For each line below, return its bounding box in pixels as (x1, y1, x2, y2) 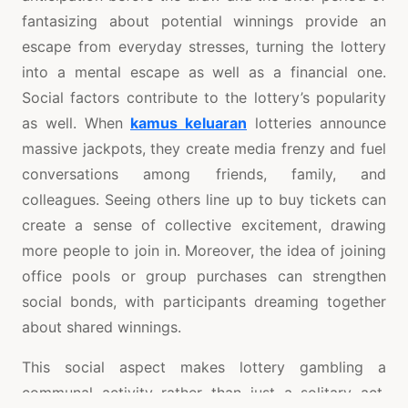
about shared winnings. (22, 318, 181, 337)
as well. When (22, 114, 123, 133)
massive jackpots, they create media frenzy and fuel (22, 139, 386, 158)
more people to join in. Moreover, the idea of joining (22, 241, 386, 260)
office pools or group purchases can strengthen (22, 267, 386, 286)
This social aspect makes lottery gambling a (22, 358, 386, 377)
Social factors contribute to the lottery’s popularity (22, 88, 386, 107)
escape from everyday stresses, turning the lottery (22, 37, 386, 56)
